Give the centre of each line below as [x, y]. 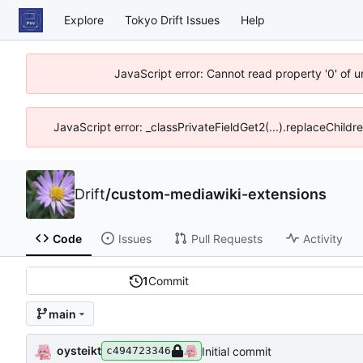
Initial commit [237, 351]
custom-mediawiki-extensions [219, 194]
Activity [322, 238]
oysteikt [79, 350]
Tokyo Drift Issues [172, 19]
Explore [84, 19]
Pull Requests [226, 238]
